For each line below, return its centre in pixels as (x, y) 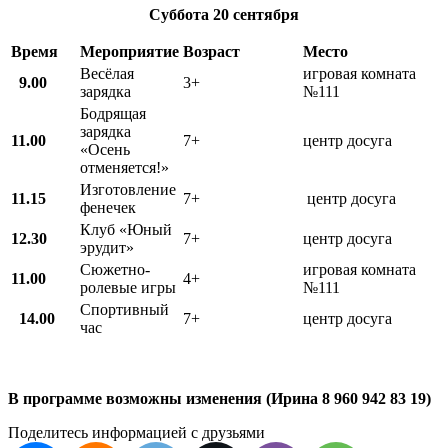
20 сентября (256, 14)
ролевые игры (128, 287)
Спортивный (124, 309)
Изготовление (128, 189)
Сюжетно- (115, 269)
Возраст (211, 51)
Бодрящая (113, 113)
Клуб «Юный (126, 229)
